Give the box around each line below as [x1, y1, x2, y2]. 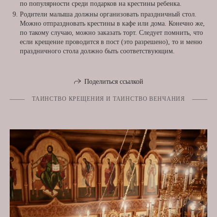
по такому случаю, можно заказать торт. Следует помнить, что [20, 29, 203, 36]
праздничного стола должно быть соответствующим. [20, 47, 175, 55]
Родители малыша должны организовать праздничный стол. [20, 10, 197, 18]
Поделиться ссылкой [84, 77, 143, 85]
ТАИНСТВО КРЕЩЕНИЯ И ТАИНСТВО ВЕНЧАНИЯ [31, 95, 186, 102]
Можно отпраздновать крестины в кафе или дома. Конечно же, [20, 19, 205, 27]
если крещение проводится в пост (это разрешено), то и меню [20, 38, 202, 46]
